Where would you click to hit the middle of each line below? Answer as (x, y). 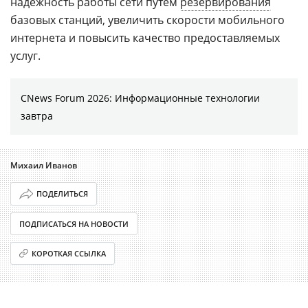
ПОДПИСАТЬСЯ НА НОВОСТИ (74, 223)
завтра (37, 115)
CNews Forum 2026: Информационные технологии (140, 98)
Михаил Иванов (44, 165)
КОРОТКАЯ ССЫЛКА (69, 253)
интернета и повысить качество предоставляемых (145, 37)
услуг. (25, 55)
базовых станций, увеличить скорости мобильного (147, 20)
